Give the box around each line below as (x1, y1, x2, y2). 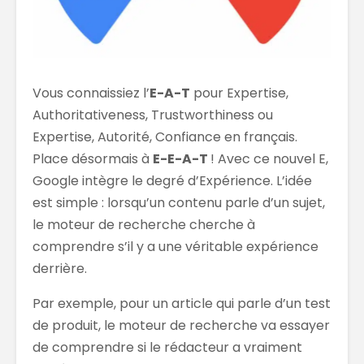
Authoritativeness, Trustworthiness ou (32, 105, 273, 124)
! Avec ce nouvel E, (208, 149, 328, 168)
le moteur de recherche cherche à (32, 214, 255, 234)
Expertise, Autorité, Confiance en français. (32, 127, 297, 146)
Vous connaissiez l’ (32, 83, 149, 102)
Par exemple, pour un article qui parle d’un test (32, 293, 331, 313)
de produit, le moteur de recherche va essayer (32, 315, 330, 335)
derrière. (32, 258, 87, 278)
